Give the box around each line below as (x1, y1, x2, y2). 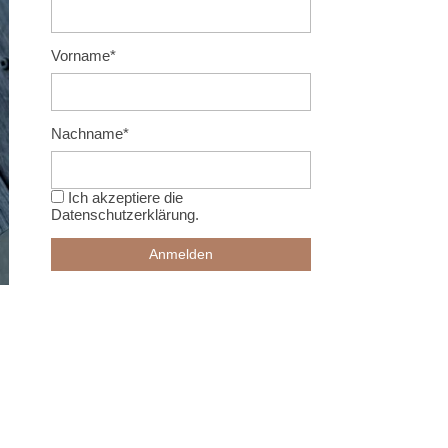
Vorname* (51, 47, 116, 64)
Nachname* (51, 125, 129, 142)
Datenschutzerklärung (51, 206, 195, 223)
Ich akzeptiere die (64, 189, 183, 206)
